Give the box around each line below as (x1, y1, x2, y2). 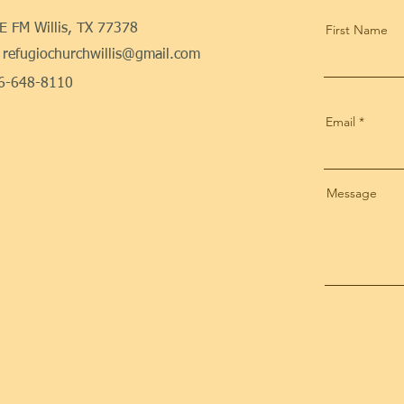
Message (326, 185, 377, 201)
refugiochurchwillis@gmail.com (3, 48, 200, 62)
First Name (325, 22, 388, 38)
